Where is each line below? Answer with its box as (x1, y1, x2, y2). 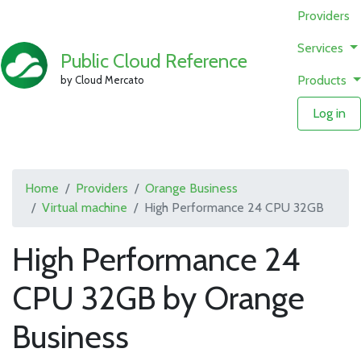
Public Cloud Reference (60, 48, 248, 73)
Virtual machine (42, 200, 127, 215)
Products (297, 73, 351, 88)
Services (297, 40, 347, 56)
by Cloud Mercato (60, 73, 145, 86)
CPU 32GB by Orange (12, 278, 305, 317)
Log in (313, 106, 346, 121)
